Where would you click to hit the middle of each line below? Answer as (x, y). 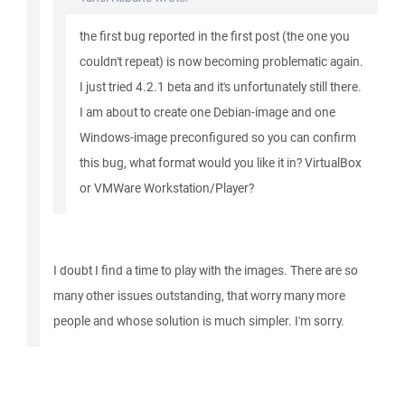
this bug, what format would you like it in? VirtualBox (221, 163)
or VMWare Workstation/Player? (167, 188)
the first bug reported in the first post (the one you (215, 36)
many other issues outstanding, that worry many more (199, 296)
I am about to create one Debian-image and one (207, 112)
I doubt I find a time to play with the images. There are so (206, 270)
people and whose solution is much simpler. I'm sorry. (199, 321)
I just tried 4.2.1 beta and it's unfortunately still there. (221, 87)
